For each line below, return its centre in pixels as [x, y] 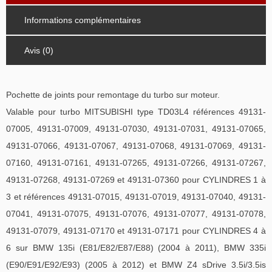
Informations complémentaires [83, 20]
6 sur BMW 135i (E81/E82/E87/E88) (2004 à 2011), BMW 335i [136, 248]
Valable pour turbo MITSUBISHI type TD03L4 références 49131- [136, 112]
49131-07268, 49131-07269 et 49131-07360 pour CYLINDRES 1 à [136, 180]
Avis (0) [39, 51]
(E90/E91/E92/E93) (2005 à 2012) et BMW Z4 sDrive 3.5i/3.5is [136, 265]
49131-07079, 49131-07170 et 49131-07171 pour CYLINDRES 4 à [136, 231]
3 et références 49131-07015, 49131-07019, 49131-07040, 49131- [136, 197]
